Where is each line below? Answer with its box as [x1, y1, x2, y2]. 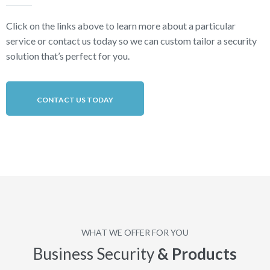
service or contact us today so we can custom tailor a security [6, 35, 257, 47]
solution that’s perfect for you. [6, 50, 130, 62]
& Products [157, 244, 237, 264]
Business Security [33, 244, 157, 264]
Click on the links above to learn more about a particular [6, 20, 236, 32]
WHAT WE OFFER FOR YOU [81, 227, 189, 238]
